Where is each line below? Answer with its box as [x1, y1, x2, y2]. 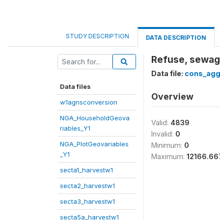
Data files [60, 82, 91, 90]
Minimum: [151, 141, 184, 149]
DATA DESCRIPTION [146, 34, 206, 41]
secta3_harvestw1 [60, 197, 115, 205]
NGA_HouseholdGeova [60, 114, 130, 122]
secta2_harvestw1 [60, 182, 115, 190]
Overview [151, 91, 193, 102]
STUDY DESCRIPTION [66, 32, 129, 40]
